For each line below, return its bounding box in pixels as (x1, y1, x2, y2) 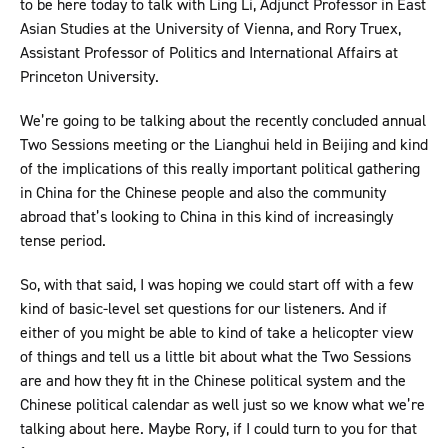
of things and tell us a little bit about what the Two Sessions (20, 346, 411, 368)
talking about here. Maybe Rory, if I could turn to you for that (20, 418, 417, 440)
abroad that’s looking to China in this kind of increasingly (20, 206, 393, 228)
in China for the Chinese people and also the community (20, 182, 386, 204)
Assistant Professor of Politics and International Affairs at (20, 42, 398, 64)
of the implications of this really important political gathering (20, 158, 420, 180)
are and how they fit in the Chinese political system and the (20, 370, 406, 392)
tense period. (20, 230, 110, 252)
